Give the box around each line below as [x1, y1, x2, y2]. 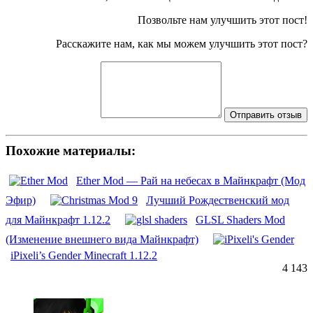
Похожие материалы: [6, 143, 136, 158]
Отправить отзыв [230, 109, 302, 120]
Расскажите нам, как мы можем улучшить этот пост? [56, 37, 307, 50]
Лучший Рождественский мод [146, 194, 289, 207]
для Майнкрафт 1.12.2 [6, 214, 110, 226]
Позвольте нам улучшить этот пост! [138, 13, 307, 26]
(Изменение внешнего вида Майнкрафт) [6, 233, 198, 246]
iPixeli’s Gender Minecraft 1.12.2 [10, 249, 157, 262]
